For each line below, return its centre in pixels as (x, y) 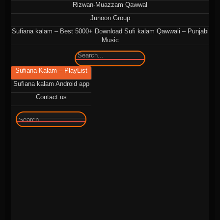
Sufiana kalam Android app (51, 84)
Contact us (51, 97)
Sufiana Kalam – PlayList (51, 71)
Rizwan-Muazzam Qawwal (110, 5)
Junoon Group (110, 18)
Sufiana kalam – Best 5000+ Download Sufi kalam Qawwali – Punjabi (110, 31)
